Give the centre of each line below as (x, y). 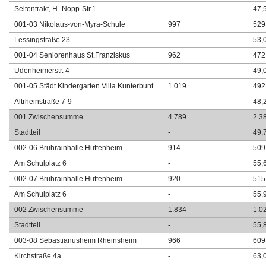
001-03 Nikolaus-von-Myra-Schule (70, 25)
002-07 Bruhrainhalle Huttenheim (68, 179)
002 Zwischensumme (49, 210)
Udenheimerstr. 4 (42, 71)
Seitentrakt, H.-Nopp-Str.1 (55, 9)
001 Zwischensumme (49, 117)
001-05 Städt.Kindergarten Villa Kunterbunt (84, 86)
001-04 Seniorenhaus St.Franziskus (72, 56)
